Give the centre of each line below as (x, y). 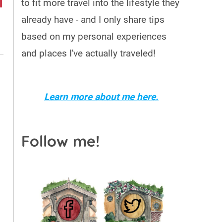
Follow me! (60, 141)
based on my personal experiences (94, 36)
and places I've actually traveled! (88, 53)
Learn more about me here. (101, 97)
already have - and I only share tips (93, 20)
